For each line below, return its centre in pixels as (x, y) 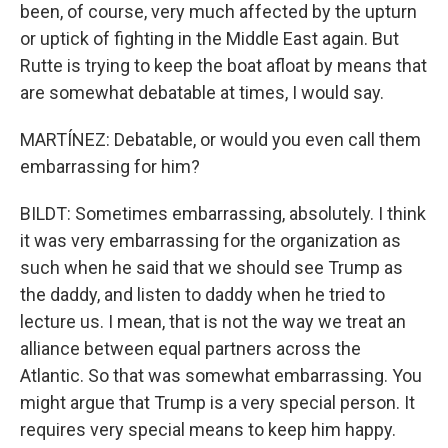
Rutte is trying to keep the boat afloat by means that (223, 65)
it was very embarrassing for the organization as (210, 240)
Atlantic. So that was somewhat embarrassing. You (221, 375)
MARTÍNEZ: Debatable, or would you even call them (220, 139)
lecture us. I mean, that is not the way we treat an (213, 321)
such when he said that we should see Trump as (211, 267)
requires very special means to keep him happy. (208, 429)
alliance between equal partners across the (190, 348)
